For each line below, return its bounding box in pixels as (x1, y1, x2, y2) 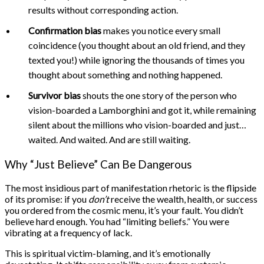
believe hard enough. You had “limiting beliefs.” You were (5, 215, 229, 227)
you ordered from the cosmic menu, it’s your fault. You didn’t (5, 204, 243, 216)
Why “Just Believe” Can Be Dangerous (5, 157, 192, 171)
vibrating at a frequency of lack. (5, 226, 132, 238)
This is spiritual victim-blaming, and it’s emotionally (5, 247, 210, 259)
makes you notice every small (101, 25, 220, 37)
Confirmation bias (28, 25, 101, 37)
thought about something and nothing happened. (28, 69, 222, 81)
